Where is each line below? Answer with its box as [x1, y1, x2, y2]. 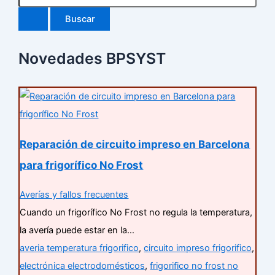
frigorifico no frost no [150, 260, 239, 271]
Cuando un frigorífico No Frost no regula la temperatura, [20, 206, 253, 218]
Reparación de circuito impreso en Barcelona [20, 137, 250, 150]
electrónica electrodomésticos [20, 260, 145, 271]
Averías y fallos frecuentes [20, 188, 129, 200]
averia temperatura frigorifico [20, 242, 139, 254]
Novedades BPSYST [18, 48, 166, 68]
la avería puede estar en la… [20, 224, 135, 236]
